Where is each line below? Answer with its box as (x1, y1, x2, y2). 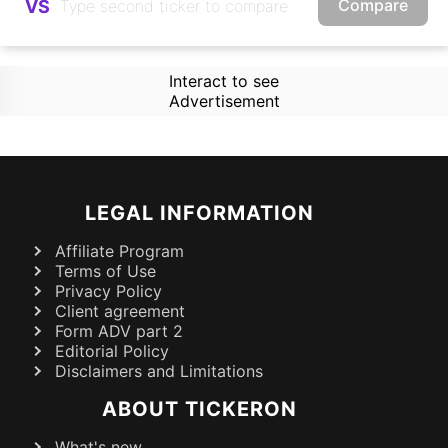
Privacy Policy (55, 281, 162, 301)
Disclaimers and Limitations (55, 361, 263, 381)
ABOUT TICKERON (101, 397, 297, 421)
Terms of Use (55, 261, 156, 281)
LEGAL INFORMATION (84, 201, 314, 225)
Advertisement (168, 91, 280, 111)
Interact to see (168, 71, 279, 91)
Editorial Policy (55, 341, 169, 361)
